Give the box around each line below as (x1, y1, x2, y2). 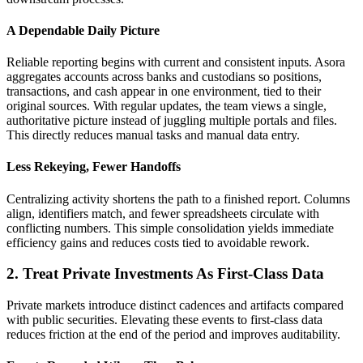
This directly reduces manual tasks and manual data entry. (6, 128, 300, 143)
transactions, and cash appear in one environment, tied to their (6, 84, 321, 99)
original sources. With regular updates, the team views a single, (6, 99, 327, 113)
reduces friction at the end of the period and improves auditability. (6, 327, 340, 341)
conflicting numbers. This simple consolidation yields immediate (6, 220, 334, 235)
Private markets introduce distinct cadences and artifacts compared (6, 298, 344, 312)
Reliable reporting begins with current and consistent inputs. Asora (6, 55, 345, 70)
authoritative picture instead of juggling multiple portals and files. (6, 113, 337, 128)
